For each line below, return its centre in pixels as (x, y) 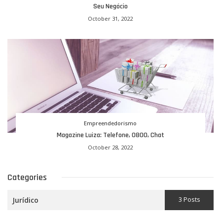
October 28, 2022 (110, 147)
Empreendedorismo (110, 123)
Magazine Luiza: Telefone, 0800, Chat (110, 135)
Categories (27, 177)
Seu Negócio (110, 6)
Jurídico (25, 200)
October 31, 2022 (110, 18)
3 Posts (189, 199)
